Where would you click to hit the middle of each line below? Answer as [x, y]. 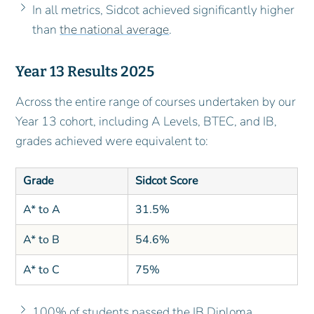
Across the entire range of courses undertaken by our [156, 101]
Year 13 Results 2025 [85, 72]
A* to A [41, 209]
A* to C [41, 269]
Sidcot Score [166, 180]
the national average [115, 30]
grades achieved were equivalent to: [112, 141]
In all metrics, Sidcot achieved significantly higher [164, 10]
